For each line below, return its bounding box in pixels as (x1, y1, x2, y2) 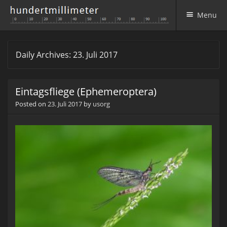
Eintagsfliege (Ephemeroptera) (15, 85, 157, 98)
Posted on (15, 99, 48, 108)
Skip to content (7, 40, 58, 50)
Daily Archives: (16, 49, 73, 60)
